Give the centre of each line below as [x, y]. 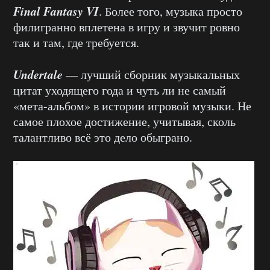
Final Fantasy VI [56, 11]
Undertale [38, 74]
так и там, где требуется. [76, 42]
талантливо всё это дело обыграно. [103, 137]
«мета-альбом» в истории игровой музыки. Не [132, 105]
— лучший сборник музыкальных [151, 74]
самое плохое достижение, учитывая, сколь [124, 121]
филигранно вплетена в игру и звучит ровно [127, 27]
